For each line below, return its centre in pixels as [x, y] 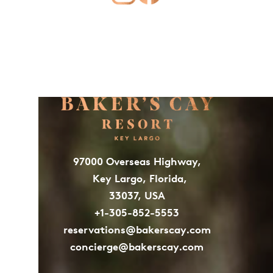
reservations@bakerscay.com [137, 229]
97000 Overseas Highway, [137, 161]
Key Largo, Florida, [137, 178]
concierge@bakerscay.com [137, 246]
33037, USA [137, 195]
